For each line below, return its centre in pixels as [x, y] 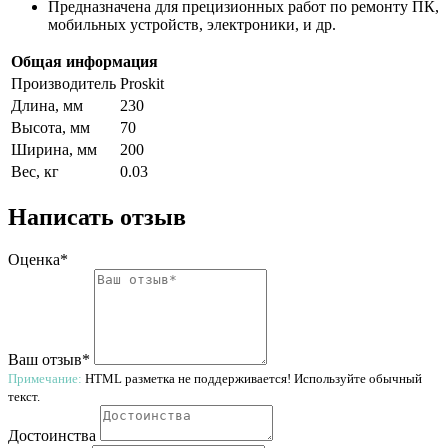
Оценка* [38, 259]
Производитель [63, 83]
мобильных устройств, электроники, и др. [192, 24]
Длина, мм [47, 105]
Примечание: [45, 378]
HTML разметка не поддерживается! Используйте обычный [252, 378]
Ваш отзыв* [49, 359]
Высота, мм [50, 127]
